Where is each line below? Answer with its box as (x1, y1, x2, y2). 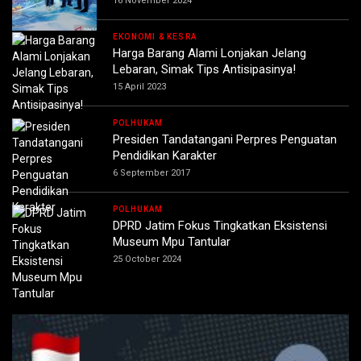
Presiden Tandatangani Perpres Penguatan (113, 132, 337, 147)
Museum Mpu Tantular (113, 234, 230, 250)
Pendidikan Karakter (113, 148, 217, 164)
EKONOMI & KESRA (113, 32, 197, 42)
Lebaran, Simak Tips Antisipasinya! (113, 62, 296, 77)
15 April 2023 (113, 81, 166, 93)
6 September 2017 (113, 168, 190, 179)
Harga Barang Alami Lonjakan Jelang (113, 46, 306, 61)
